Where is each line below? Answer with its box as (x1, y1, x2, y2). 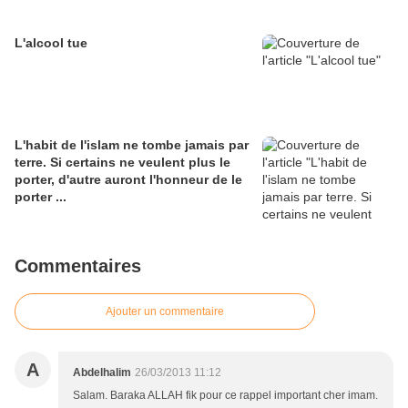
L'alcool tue (15, 36, 87, 51)
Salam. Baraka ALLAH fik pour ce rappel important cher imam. (73, 389, 378, 403)
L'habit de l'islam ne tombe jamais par (15, 138, 249, 153)
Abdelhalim (73, 366, 131, 380)
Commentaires (15, 256, 141, 277)
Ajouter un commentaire (106, 305, 224, 319)
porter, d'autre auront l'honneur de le (15, 172, 242, 188)
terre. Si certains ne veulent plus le (15, 155, 230, 170)
